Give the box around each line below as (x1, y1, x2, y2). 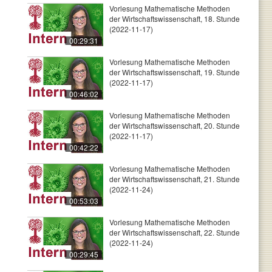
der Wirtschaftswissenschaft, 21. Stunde (109, 174, 240, 184)
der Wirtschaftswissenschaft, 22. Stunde (109, 227, 240, 237)
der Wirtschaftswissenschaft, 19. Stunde (109, 67, 240, 77)
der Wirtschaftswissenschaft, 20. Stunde (109, 120, 240, 131)
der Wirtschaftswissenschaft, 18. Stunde (109, 13, 240, 24)
